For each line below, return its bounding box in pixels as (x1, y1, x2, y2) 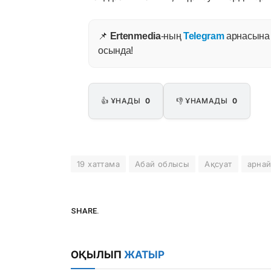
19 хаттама (77, 158, 120, 169)
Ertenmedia (109, 30, 161, 41)
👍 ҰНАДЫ (101, 96, 143, 105)
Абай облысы (134, 158, 190, 169)
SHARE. (71, 206, 99, 216)
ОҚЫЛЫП (71, 248, 124, 261)
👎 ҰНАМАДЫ (175, 96, 230, 105)
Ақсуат (204, 158, 232, 169)
